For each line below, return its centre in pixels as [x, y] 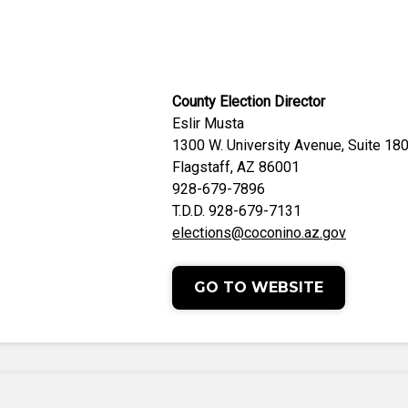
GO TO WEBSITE [259, 287]
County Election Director [249, 102]
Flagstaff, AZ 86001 [236, 167]
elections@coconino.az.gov [259, 233]
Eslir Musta [208, 123]
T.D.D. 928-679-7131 [237, 211]
